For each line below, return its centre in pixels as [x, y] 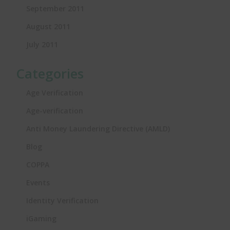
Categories [50, 73]
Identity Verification [62, 200]
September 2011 [55, 8]
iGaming [41, 218]
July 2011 [42, 44]
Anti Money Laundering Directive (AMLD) [98, 128]
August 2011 [48, 26]
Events [38, 182]
